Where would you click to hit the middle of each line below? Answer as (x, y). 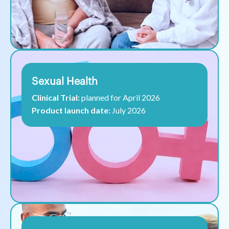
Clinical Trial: (56, 98)
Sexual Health (65, 82)
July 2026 (129, 110)
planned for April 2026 (120, 98)
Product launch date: (72, 110)
